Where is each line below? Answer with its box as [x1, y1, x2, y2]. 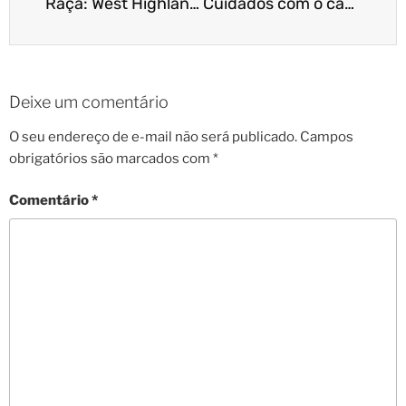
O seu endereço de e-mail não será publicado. [9, 128, 297, 145]
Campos [300, 128, 353, 145]
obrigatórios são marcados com [9, 150, 213, 167]
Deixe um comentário [9, 92, 169, 111]
